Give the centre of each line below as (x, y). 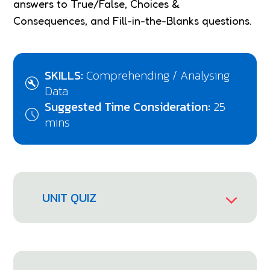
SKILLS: (66, 75)
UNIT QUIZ (70, 197)
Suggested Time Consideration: (129, 107)
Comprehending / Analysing (158, 75)
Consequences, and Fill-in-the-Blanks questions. (133, 20)
